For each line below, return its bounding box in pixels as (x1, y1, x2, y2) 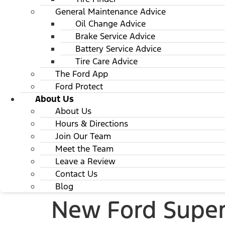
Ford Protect (55, 81, 103, 92)
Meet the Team (55, 143, 114, 154)
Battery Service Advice (75, 43, 161, 54)
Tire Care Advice (75, 56, 138, 67)
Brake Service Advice (75, 31, 155, 42)
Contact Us (55, 168, 97, 179)
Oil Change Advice (75, 18, 146, 29)
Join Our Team (55, 131, 111, 142)
